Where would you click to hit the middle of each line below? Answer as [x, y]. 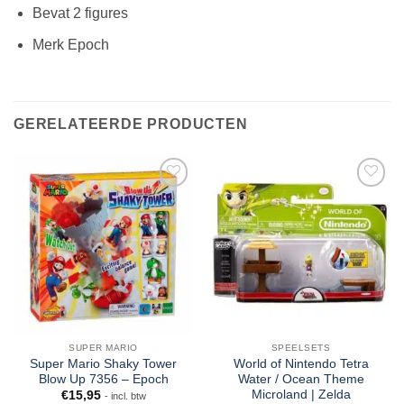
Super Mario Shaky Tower [103, 364]
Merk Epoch [70, 44]
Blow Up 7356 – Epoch [103, 380]
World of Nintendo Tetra [301, 364]
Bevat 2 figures [80, 14]
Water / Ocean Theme [301, 380]
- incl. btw [125, 396]
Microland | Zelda [301, 395]
